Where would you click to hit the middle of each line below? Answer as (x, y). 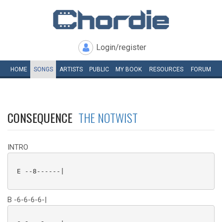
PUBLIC (99, 69)
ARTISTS (71, 69)
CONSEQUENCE (43, 117)
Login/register (121, 47)
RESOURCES (166, 69)
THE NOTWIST (108, 117)
